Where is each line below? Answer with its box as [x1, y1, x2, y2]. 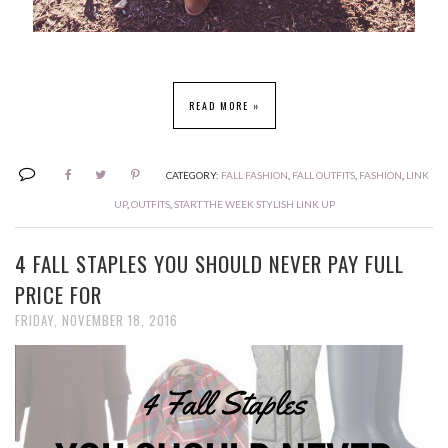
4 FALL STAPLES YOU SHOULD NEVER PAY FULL [15, 248, 404, 280]
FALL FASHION [221, 169, 288, 182]
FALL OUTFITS [292, 169, 355, 182]
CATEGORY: [166, 169, 221, 182]
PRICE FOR [15, 279, 102, 311]
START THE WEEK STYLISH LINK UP [173, 198, 335, 211]
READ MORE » [188, 98, 260, 114]
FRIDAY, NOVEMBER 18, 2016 [15, 310, 178, 331]
